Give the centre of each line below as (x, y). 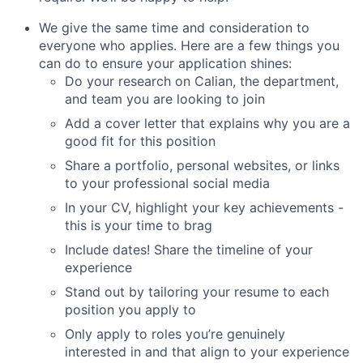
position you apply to (130, 309)
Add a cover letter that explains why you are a (207, 123)
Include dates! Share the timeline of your (189, 249)
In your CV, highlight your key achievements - (204, 207)
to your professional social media (167, 183)
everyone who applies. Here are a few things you (189, 45)
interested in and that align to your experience (207, 351)
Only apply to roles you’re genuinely (175, 333)
